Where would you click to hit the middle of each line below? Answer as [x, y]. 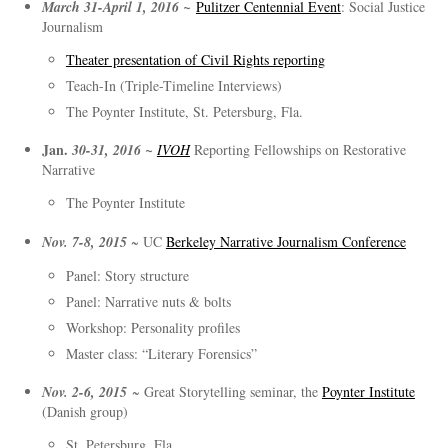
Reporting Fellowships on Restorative [299, 150]
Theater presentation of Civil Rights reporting [195, 59]
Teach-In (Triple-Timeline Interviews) [173, 85]
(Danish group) [84, 412]
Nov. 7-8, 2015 [84, 241]
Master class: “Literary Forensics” [161, 353]
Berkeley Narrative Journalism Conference [285, 241]
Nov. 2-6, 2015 [86, 392]
